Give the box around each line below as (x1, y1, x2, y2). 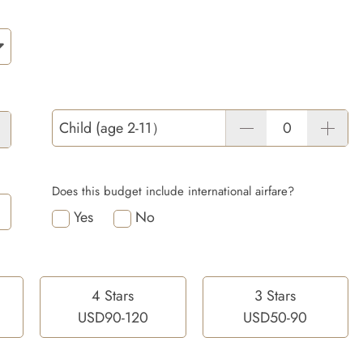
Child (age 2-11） (59, 117, 166, 139)
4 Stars (92, 285, 135, 306)
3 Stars (254, 285, 297, 306)
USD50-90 (243, 307, 308, 328)
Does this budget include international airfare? (52, 182, 294, 200)
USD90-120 (77, 307, 148, 328)
